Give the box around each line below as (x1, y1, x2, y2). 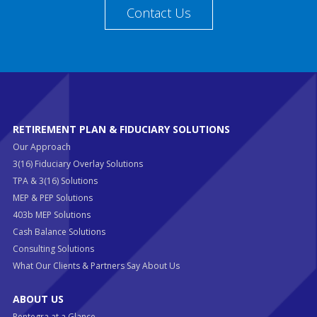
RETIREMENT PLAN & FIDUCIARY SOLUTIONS (12, 122, 230, 136)
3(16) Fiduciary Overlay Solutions (12, 157, 143, 170)
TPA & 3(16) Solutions (12, 174, 98, 187)
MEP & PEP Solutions (12, 191, 93, 204)
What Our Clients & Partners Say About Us (12, 259, 180, 272)
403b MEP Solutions (12, 208, 91, 221)
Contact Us (126, 4, 191, 21)
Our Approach (12, 140, 71, 153)
